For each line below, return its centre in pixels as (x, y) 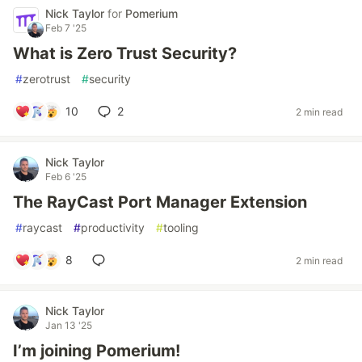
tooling (181, 227)
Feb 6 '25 (66, 177)
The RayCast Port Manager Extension (160, 202)
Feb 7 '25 (66, 28)
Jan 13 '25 (69, 325)
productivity (113, 227)
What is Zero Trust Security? (125, 53)
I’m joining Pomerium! (97, 351)
